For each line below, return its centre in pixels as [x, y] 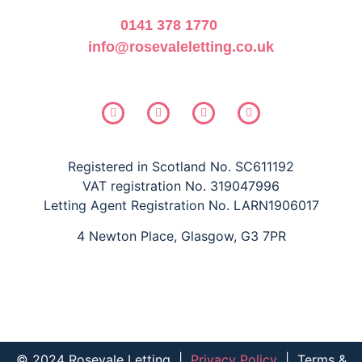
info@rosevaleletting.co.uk [181, 46]
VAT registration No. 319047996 [181, 185]
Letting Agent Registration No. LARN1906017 [181, 205]
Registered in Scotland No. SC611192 [181, 166]
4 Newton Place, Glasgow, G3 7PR [181, 236]
